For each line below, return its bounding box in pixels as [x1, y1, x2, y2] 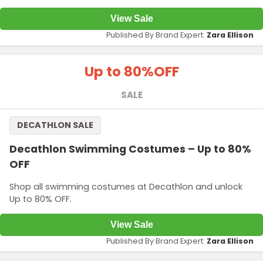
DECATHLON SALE [17, 119, 93, 131]
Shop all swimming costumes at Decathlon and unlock [9, 180, 242, 193]
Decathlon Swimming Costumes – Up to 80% [9, 142, 251, 157]
